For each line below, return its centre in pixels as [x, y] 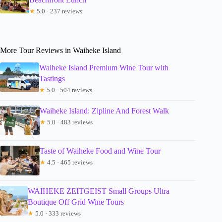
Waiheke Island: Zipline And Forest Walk [104, 111]
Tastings [52, 78]
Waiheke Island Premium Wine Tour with [104, 67]
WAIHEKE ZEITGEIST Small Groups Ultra [98, 191]
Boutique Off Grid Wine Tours [76, 202]
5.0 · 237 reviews [59, 11]
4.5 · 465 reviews [69, 162]
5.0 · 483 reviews [69, 122]
